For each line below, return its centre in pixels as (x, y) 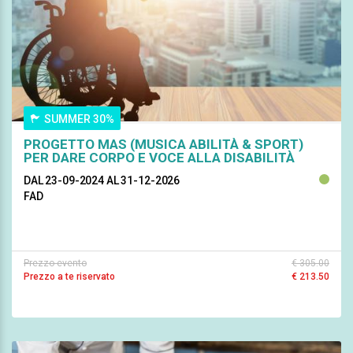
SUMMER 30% (79, 119)
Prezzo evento (55, 264)
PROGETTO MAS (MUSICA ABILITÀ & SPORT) (163, 145)
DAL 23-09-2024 (65, 181)
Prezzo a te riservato (69, 277)
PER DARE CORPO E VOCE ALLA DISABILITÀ (159, 158)
